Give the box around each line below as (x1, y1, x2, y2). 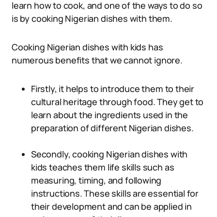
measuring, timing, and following (31, 174, 162, 186)
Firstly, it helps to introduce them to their (31, 83, 195, 94)
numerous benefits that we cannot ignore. (12, 54, 183, 66)
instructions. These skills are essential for (31, 187, 199, 199)
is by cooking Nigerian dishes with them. (12, 13, 172, 24)
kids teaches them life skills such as (31, 161, 174, 173)
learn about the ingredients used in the (31, 109, 188, 121)
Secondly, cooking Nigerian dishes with (31, 148, 188, 160)
